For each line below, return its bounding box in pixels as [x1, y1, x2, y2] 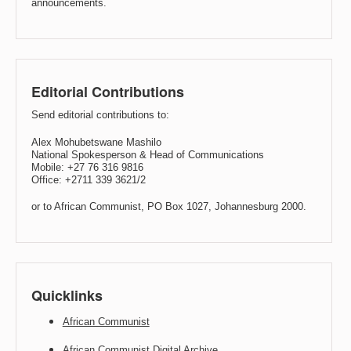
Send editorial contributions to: [31, 109, 169, 121]
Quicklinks [31, 285, 103, 306]
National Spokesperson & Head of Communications [31, 148, 264, 161]
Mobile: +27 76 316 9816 [31, 161, 143, 173]
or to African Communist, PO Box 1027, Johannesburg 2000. [31, 200, 306, 212]
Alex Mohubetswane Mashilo [31, 136, 161, 148]
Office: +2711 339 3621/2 [31, 173, 146, 186]
